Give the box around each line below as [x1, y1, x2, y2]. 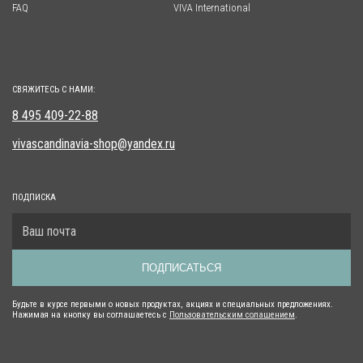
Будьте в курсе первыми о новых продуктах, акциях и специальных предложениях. [12, 299, 333, 310]
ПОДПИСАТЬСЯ [142, 262, 221, 275]
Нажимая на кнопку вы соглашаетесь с [12, 310, 169, 321]
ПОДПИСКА [12, 192, 56, 203]
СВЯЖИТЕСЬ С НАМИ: [12, 84, 96, 96]
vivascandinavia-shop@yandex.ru [12, 136, 175, 152]
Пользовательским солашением [169, 310, 295, 321]
